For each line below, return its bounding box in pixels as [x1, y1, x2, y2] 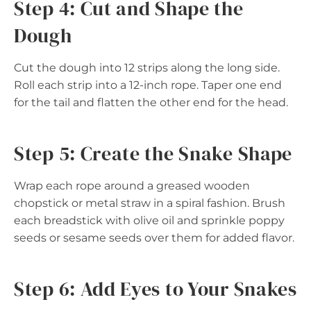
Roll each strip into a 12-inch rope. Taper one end [14, 78, 282, 92]
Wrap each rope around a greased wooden [14, 178, 250, 192]
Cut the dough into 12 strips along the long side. [14, 60, 280, 74]
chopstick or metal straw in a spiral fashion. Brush [14, 196, 285, 210]
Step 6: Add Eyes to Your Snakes [14, 275, 297, 302]
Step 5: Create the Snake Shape [14, 140, 292, 167]
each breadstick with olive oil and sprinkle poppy [14, 213, 285, 227]
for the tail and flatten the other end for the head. [14, 95, 288, 109]
